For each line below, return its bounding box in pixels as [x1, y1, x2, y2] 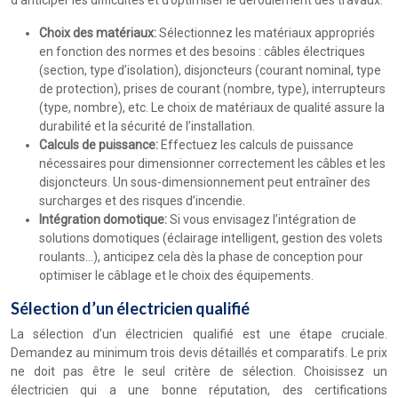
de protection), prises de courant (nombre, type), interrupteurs [39, 82, 386, 96]
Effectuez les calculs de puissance [161, 138, 354, 152]
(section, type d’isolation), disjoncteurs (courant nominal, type [39, 63, 381, 77]
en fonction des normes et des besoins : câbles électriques [39, 44, 365, 59]
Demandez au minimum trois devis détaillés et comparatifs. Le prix [11, 346, 387, 360]
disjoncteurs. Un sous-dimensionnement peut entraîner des [39, 175, 370, 189]
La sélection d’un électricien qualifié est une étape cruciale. [11, 327, 387, 341]
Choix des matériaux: [39, 26, 159, 40]
